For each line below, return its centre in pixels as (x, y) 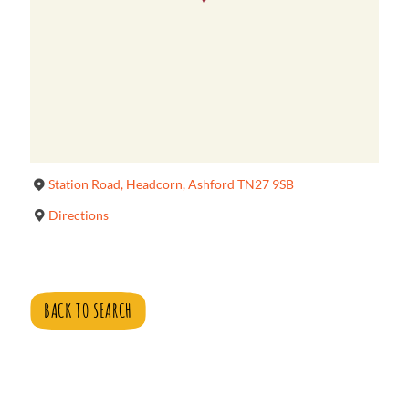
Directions (79, 215)
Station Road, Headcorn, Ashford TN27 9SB (172, 184)
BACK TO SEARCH (88, 311)
